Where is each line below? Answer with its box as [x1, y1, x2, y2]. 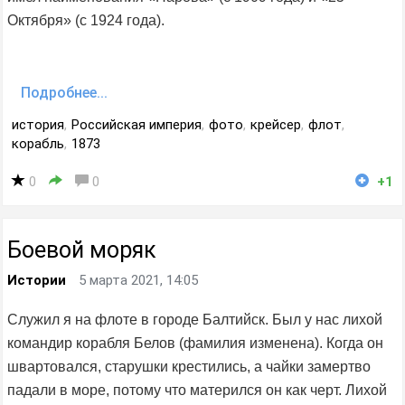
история [12, 117, 64, 134]
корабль [12, 136, 64, 153]
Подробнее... [21, 84, 108, 102]
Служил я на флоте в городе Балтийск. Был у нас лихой [7, 312, 382, 328]
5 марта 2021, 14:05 [79, 272, 198, 289]
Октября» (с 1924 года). [7, 13, 165, 29]
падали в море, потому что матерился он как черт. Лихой [7, 382, 387, 399]
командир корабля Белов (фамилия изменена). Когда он [7, 335, 383, 352]
